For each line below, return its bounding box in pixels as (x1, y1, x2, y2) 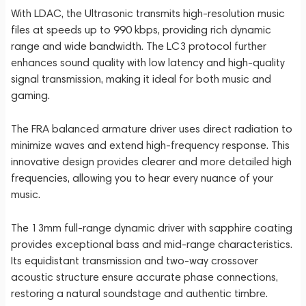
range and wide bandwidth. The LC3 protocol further (11, 40, 266, 53)
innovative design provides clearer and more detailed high (11, 155, 292, 168)
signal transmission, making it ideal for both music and (11, 72, 271, 85)
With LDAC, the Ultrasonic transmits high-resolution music (11, 7, 285, 20)
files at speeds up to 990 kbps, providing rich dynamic (11, 23, 271, 36)
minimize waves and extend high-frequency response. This (11, 139, 290, 152)
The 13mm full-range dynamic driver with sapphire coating (11, 221, 292, 234)
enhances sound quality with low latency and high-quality (11, 56, 285, 69)
